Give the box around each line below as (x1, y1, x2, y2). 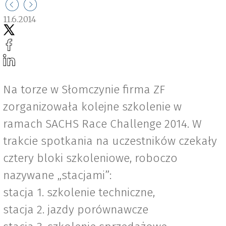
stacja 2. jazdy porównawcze (3, 202, 148, 217)
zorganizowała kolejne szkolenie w (3, 99, 182, 114)
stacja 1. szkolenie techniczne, (3, 185, 155, 200)
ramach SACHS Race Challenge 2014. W (3, 117, 202, 131)
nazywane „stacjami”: (3, 168, 111, 183)
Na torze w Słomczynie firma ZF (3, 82, 165, 97)
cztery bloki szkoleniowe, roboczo (3, 151, 178, 165)
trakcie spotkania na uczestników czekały (3, 134, 217, 148)
